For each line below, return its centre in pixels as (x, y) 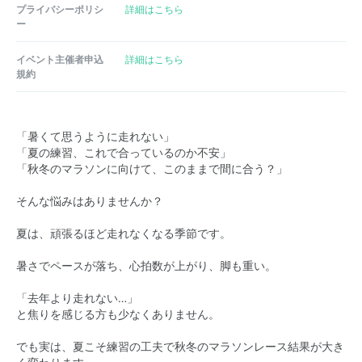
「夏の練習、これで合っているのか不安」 (124, 153)
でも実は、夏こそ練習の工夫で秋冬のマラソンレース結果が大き (180, 347)
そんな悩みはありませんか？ (90, 201)
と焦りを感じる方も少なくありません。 (118, 314)
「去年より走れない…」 (77, 298)
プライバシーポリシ (60, 9)
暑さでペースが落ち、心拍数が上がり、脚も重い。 (146, 266)
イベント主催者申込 (60, 59)
